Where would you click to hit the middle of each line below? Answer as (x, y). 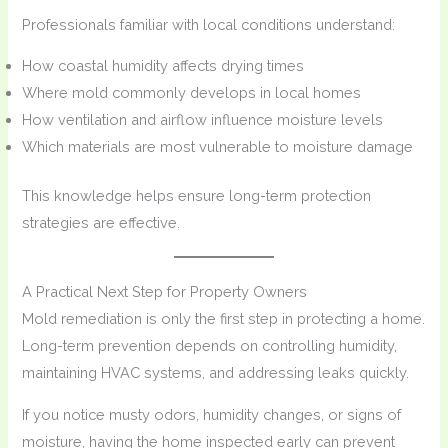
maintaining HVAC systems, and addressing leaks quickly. (216, 373)
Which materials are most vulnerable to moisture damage (218, 147)
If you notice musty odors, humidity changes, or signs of (212, 414)
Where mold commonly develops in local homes (192, 93)
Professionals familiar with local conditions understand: (209, 24)
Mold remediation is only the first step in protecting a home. (224, 319)
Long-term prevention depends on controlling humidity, (210, 346)
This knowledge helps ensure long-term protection (197, 196)
